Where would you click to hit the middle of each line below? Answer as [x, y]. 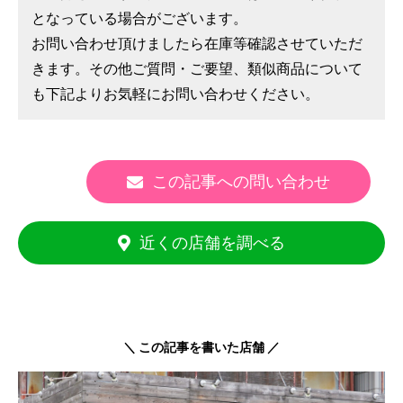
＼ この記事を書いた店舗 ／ [201, 347]
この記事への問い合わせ [241, 181]
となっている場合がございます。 [139, 18]
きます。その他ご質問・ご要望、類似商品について [197, 68]
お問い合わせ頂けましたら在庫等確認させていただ [197, 43]
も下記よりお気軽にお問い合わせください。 [175, 94]
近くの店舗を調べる [212, 242]
